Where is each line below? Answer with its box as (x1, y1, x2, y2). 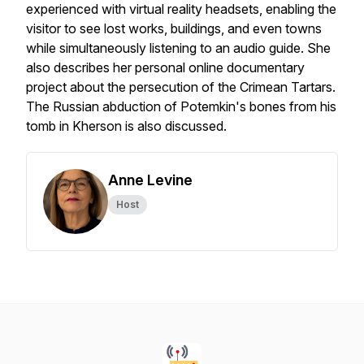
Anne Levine (108, 171, 193, 188)
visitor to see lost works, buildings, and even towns (26, 20, 322, 37)
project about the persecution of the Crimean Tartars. (26, 79, 336, 95)
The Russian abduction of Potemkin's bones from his (26, 98, 336, 115)
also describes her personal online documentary (26, 59, 305, 76)
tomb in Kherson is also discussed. (26, 118, 227, 134)
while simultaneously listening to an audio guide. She (26, 40, 331, 56)
